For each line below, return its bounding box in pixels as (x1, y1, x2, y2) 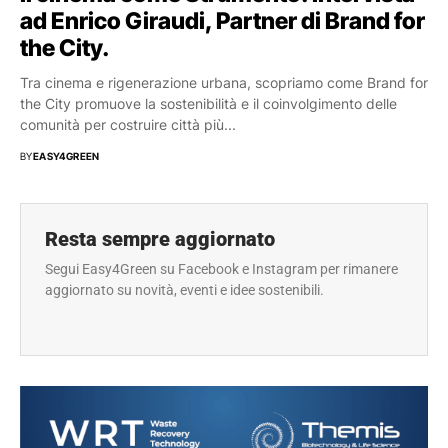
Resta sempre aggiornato (45, 226, 276, 251)
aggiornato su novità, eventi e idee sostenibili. (45, 281, 325, 298)
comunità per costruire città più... (20, 116, 236, 134)
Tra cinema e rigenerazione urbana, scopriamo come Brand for (20, 74, 428, 92)
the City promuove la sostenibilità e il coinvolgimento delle (20, 95, 397, 113)
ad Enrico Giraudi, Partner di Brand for (20, 7, 425, 36)
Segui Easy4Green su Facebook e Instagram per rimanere (45, 260, 399, 277)
